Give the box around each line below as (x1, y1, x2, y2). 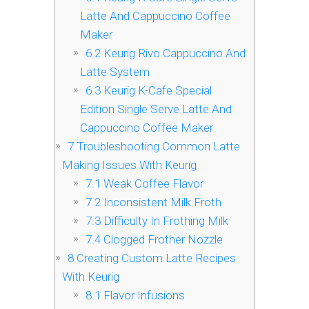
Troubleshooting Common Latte (74, 139, 240, 154)
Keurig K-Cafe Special (100, 83, 212, 98)
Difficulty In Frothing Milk (100, 214, 228, 228)
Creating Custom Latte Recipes (74, 251, 236, 266)
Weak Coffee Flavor (100, 177, 203, 191)
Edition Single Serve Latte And (79, 102, 232, 117)
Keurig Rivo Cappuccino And (100, 46, 246, 61)
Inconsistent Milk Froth (100, 195, 221, 210)
